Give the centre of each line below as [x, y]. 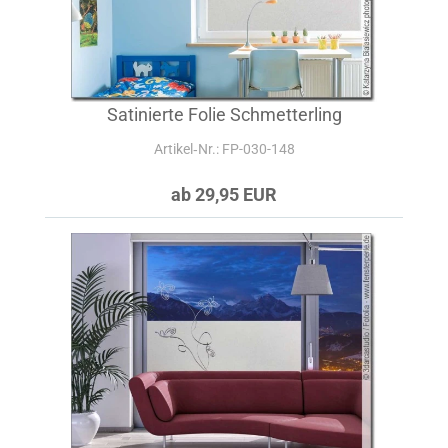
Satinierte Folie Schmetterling [224, 114]
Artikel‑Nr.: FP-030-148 [224, 149]
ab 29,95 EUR [224, 194]
